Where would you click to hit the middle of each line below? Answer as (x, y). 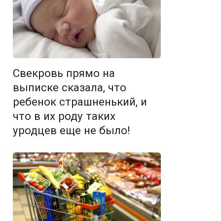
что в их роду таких (64, 116)
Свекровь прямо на (64, 73)
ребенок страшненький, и (80, 101)
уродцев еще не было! (72, 130)
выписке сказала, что (70, 87)
